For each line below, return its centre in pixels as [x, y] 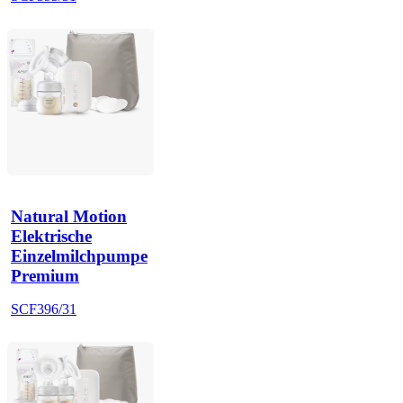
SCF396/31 [44, 309]
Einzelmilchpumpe [79, 255]
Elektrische [51, 236]
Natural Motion [69, 216]
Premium [45, 275]
